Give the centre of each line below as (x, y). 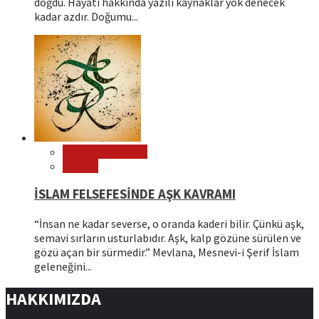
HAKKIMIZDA (53, 299)
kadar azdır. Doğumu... (86, 16)
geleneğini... (63, 267)
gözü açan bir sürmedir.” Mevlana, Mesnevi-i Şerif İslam (167, 252)
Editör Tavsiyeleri (105, 151)
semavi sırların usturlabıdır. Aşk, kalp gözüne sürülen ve (168, 238)
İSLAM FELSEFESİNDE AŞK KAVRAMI (135, 194)
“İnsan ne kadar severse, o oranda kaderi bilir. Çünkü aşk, (169, 224)
